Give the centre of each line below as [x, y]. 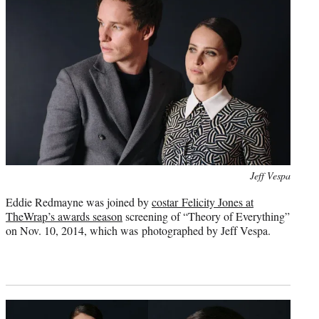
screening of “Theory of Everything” [206, 216]
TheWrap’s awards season [64, 216]
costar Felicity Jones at [203, 202]
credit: [18, 190]
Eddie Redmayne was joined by [79, 202]
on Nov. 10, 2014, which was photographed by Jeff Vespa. [138, 230]
